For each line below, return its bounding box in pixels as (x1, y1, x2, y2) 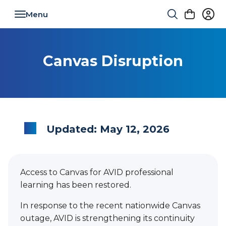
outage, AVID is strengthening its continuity (20, 213, 195, 223)
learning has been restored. (20, 180, 133, 190)
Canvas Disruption (43, 52, 183, 70)
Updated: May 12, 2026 (46, 123, 169, 135)
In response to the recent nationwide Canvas (20, 201, 200, 210)
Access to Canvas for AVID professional (20, 167, 174, 177)
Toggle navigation (20, 16, 109, 28)
